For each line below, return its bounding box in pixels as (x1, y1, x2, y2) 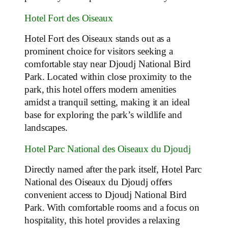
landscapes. (24, 123, 68, 133)
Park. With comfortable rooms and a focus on (24, 203, 199, 213)
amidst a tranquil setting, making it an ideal (24, 97, 190, 108)
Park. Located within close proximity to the (24, 72, 191, 82)
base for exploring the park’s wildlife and (24, 110, 182, 121)
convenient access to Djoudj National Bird (24, 190, 187, 201)
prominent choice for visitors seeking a (24, 46, 174, 57)
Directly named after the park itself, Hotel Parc (24, 164, 202, 175)
